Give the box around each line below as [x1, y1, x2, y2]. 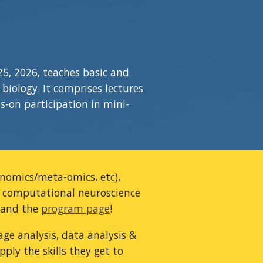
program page [41, 201, 110, 215]
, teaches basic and [37, 65, 129, 79]
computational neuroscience [2, 186, 140, 200]
